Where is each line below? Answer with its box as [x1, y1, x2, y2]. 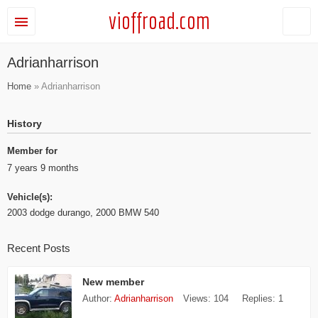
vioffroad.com [108, 9, 210, 34]
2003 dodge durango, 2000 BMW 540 [7, 208, 159, 218]
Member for [7, 146, 57, 156]
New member [82, 277, 144, 288]
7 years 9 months [7, 163, 79, 174]
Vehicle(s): [7, 192, 55, 202]
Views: [183, 294, 214, 305]
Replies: [242, 294, 278, 305]
